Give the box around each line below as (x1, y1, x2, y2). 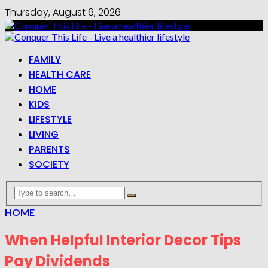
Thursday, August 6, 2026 (5, 5, 121, 19)
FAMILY (29, 53, 61, 66)
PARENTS (29, 142, 70, 156)
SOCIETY (29, 157, 69, 171)
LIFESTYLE (29, 112, 72, 126)
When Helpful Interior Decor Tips (5, 230, 241, 250)
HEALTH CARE (29, 68, 91, 81)
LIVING (29, 127, 59, 141)
